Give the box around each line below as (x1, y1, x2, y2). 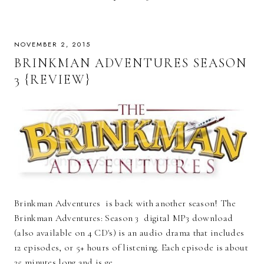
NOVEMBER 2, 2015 (14, 39, 91, 49)
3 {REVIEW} (14, 71, 91, 87)
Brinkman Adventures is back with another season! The (14, 197, 236, 209)
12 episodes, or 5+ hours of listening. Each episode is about (14, 241, 248, 253)
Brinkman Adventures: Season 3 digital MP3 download (14, 212, 233, 224)
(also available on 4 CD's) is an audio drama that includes (14, 226, 245, 239)
